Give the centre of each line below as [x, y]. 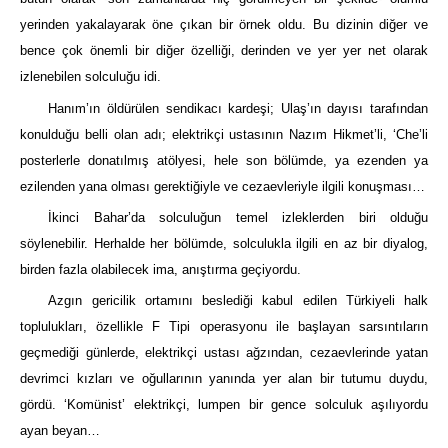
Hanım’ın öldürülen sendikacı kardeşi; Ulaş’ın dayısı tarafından [238, 108]
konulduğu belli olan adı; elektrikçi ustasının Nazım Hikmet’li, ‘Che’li [224, 134]
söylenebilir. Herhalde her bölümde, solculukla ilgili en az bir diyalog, [224, 244]
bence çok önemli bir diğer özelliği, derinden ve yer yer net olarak [224, 51]
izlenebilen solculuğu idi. [90, 77]
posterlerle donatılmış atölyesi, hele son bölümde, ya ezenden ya [224, 160]
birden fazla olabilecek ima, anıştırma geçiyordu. [160, 270]
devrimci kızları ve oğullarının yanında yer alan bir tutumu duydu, [224, 379]
